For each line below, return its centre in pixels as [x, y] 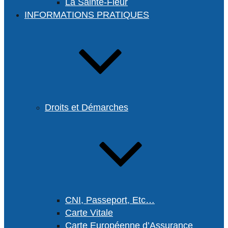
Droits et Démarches [87, 107]
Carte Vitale [89, 213]
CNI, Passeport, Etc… [110, 200]
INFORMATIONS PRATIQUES [87, 15]
